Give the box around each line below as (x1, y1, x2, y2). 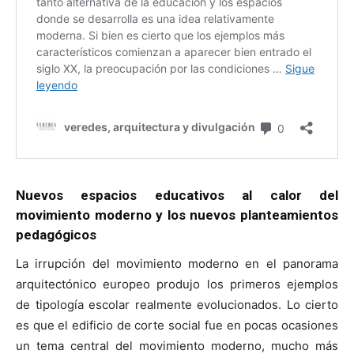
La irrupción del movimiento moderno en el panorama (16, 255, 338, 271)
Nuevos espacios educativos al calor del (16, 186, 338, 203)
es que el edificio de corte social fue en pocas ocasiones (16, 317, 338, 333)
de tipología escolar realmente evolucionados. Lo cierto (16, 296, 338, 312)
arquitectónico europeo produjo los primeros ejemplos (16, 276, 338, 292)
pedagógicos (16, 226, 96, 243)
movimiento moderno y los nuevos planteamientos (16, 206, 338, 223)
